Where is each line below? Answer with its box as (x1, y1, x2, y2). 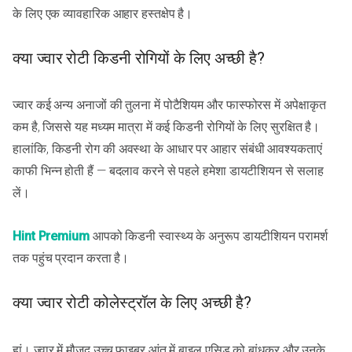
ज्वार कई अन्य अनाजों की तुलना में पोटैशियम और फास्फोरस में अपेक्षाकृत (13, 97, 326, 113)
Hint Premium (13, 229, 90, 244)
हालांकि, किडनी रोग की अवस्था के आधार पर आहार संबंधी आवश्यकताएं (13, 141, 322, 157)
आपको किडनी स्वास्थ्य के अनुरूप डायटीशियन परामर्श (89, 229, 328, 244)
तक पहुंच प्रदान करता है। (13, 251, 130, 266)
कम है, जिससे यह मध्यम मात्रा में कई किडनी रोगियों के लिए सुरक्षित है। (13, 119, 321, 135)
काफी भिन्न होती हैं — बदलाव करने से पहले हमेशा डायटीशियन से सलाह (13, 163, 324, 179)
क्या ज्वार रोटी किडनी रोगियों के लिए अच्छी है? (13, 48, 266, 68)
